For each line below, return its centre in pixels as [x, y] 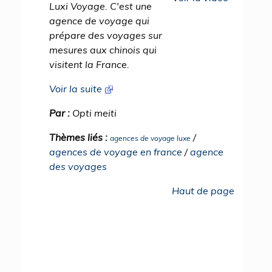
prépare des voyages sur [106, 35]
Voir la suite [77, 89]
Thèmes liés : [80, 137]
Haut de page [203, 191]
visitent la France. [89, 64]
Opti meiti [94, 113]
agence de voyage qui [99, 21]
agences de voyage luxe [150, 138]
